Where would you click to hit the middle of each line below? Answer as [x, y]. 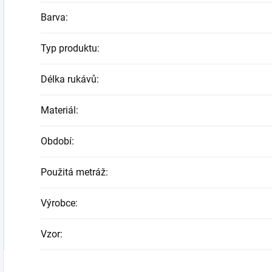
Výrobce [58, 203]
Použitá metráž [73, 172]
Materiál [58, 110]
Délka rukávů [69, 80]
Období [56, 141]
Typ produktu [69, 49]
